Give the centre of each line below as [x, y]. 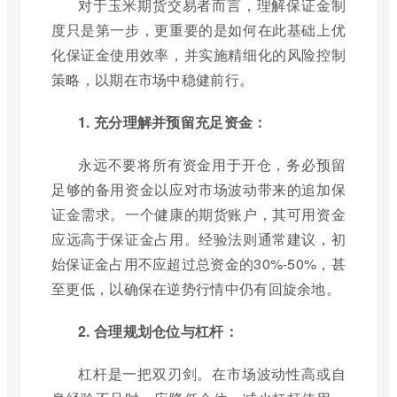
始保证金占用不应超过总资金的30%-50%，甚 [198, 264]
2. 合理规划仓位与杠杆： [158, 331]
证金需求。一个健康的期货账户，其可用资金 [198, 214]
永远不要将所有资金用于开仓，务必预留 [212, 165]
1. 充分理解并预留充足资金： [173, 122]
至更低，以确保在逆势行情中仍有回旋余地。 [196, 289]
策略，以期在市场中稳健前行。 [153, 80]
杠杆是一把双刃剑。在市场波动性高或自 [212, 374]
